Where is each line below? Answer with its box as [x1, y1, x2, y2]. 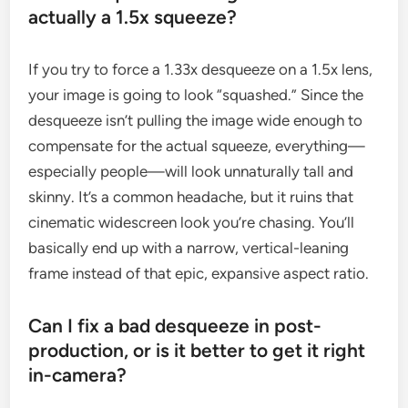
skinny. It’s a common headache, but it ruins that [28, 188, 354, 207]
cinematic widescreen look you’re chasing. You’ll [28, 213, 355, 232]
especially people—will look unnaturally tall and [28, 162, 354, 181]
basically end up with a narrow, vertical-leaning [28, 239, 350, 258]
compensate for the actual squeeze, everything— [28, 137, 366, 156]
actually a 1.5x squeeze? [28, 5, 238, 29]
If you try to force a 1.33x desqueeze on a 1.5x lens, [28, 60, 373, 79]
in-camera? [28, 363, 127, 387]
